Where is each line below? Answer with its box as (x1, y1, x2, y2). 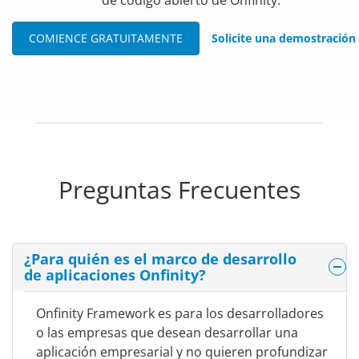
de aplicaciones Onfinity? (24, 265, 206, 285)
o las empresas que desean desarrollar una (36, 324, 298, 342)
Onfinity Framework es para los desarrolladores (36, 305, 324, 323)
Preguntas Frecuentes (58, 172, 301, 206)
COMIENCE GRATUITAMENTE (29, 30, 183, 46)
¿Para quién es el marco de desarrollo (24, 249, 296, 269)
